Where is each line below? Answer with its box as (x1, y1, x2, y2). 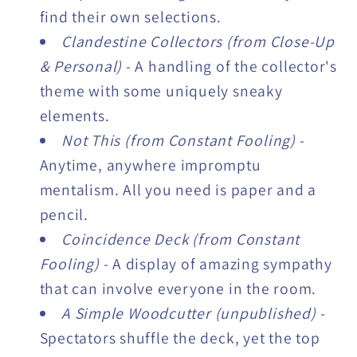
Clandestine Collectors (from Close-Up (61, 30, 335, 52)
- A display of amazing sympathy (103, 253, 332, 274)
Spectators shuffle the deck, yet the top (39, 327, 320, 348)
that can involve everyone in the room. (39, 277, 317, 299)
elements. (39, 104, 110, 126)
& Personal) (39, 55, 126, 76)
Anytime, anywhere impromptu (39, 154, 261, 175)
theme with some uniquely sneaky (39, 80, 283, 101)
